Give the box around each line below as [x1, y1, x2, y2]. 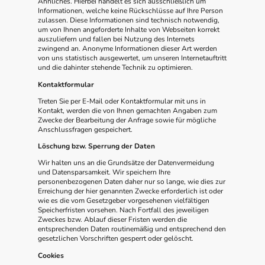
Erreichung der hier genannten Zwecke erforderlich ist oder [38, 186, 223, 196]
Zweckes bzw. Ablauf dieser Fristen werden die [38, 215, 187, 225]
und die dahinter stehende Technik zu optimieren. [38, 63, 193, 73]
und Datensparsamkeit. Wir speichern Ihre [38, 167, 170, 177]
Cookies [38, 250, 64, 260]
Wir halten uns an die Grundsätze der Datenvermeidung [38, 158, 214, 168]
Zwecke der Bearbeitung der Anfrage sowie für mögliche [38, 115, 216, 125]
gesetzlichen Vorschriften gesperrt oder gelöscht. [38, 234, 193, 244]
